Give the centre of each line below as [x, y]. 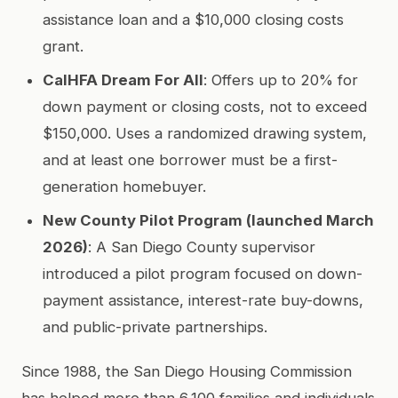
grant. [63, 46]
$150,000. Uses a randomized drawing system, [205, 133]
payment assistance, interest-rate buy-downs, [203, 300]
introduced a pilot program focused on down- [203, 273]
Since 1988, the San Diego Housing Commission [187, 371]
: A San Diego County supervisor [202, 247]
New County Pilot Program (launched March [208, 220]
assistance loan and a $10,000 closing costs [193, 19]
